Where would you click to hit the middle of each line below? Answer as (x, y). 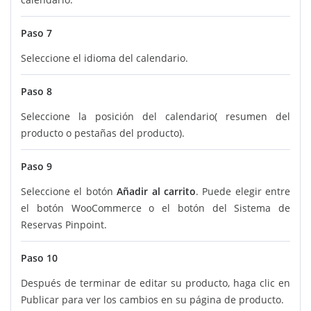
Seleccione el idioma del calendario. (104, 58)
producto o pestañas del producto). (103, 133)
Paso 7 (36, 33)
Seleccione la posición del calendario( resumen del (155, 117)
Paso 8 (36, 92)
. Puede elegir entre (243, 192)
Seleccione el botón (69, 192)
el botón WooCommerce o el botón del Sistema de (155, 208)
